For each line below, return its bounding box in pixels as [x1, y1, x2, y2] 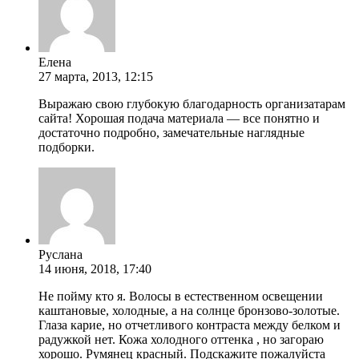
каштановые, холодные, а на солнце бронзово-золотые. [38, 303, 340, 317]
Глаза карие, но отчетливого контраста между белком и [38, 317, 341, 332]
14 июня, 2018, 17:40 [38, 261, 151, 276]
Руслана [38, 247, 83, 261]
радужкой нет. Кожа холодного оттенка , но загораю [38, 332, 324, 346]
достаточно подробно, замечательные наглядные [38, 125, 305, 139]
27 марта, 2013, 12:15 [38, 69, 153, 83]
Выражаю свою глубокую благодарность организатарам [38, 96, 345, 111]
